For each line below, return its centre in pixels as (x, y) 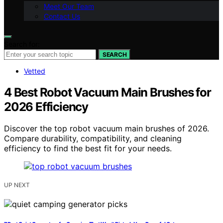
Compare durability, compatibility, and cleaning (93, 139)
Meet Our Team (69, 6)
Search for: (22, 44)
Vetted (35, 71)
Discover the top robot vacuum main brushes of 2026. (107, 129)
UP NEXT (17, 185)
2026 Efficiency (46, 107)
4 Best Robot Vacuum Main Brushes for (108, 92)
